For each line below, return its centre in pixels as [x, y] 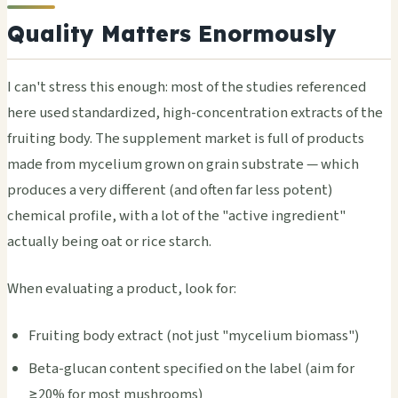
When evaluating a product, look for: [122, 288]
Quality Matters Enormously [172, 34]
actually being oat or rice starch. [109, 241]
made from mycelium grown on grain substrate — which [183, 164]
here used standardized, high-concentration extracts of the [195, 112]
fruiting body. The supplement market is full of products [186, 138]
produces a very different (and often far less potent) [170, 190]
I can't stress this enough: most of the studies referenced [187, 87]
